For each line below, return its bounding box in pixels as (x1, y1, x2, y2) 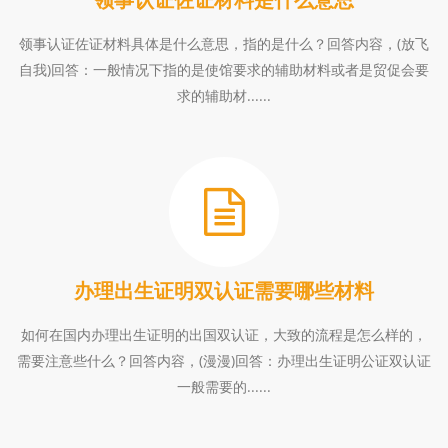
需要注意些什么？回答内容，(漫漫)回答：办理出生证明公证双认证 (17, 351, 431, 370)
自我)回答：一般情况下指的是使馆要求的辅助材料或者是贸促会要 (19, 60, 429, 79)
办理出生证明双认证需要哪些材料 (74, 277, 374, 304)
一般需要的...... (177, 377, 271, 396)
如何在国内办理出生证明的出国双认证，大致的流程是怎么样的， (21, 325, 427, 344)
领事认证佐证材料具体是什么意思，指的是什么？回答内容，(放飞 (19, 34, 429, 53)
